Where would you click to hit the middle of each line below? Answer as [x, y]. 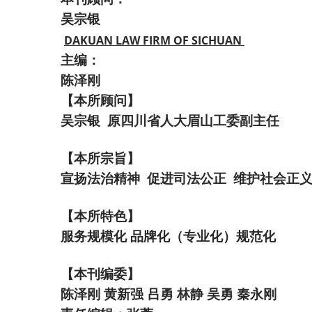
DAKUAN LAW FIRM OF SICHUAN [154, 40]
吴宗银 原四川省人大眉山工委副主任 [170, 120]
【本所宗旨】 [100, 158]
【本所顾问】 [100, 100]
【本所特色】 [100, 216]
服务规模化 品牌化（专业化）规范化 [168, 236]
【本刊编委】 [100, 274]
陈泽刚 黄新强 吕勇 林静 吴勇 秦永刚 [169, 294]
